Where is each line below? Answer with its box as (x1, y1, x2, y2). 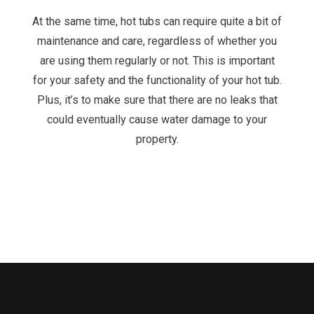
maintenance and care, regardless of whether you (37, 34, 277, 48)
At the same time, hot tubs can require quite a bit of (32, 14, 282, 28)
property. (135, 132, 179, 146)
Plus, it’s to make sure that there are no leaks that (36, 93, 278, 107)
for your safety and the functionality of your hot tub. (32, 73, 282, 87)
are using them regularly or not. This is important (39, 53, 275, 67)
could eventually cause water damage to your (47, 112, 267, 126)
